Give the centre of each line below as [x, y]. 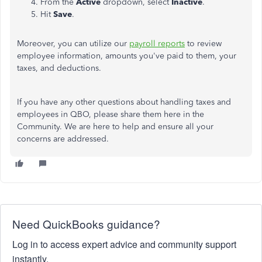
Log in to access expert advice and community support [124, 244]
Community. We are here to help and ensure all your [115, 127]
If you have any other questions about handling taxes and [124, 102]
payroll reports [157, 44]
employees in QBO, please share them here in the [111, 114]
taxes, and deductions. [60, 68]
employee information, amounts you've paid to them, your [127, 56]
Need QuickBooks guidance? [86, 224]
